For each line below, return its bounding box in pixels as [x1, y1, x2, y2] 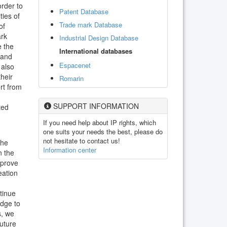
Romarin [59, 73, 84, 83]
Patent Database [59, 6, 108, 16]
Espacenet [59, 60, 91, 70]
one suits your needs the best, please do [43, 126, 163, 136]
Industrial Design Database [59, 32, 138, 43]
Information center [43, 144, 96, 155]
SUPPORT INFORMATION [51, 100, 139, 111]
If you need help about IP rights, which [43, 117, 156, 127]
